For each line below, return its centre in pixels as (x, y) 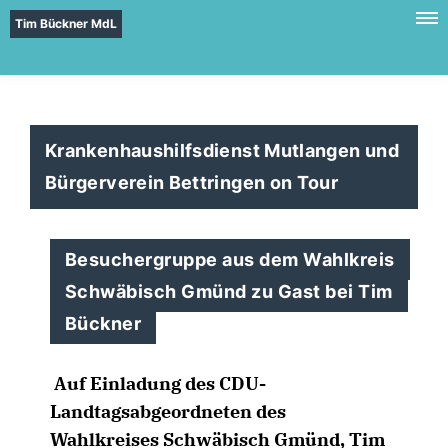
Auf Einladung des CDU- (158, 383)
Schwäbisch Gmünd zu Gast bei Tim (229, 291)
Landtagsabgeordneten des (168, 411)
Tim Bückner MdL (66, 23)
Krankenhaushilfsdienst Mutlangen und (222, 150)
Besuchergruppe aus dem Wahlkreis (230, 259)
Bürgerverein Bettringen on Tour (192, 182)
